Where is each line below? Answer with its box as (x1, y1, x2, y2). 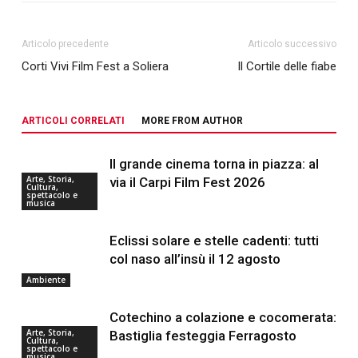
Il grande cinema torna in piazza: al (109, 156, 319, 173)
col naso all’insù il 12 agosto (109, 251, 280, 268)
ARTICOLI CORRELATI (21, 115, 125, 127)
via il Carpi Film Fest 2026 (109, 174, 265, 191)
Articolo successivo (248, 38, 337, 50)
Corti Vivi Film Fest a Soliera (21, 59, 169, 74)
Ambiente (26, 273, 66, 285)
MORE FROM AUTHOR (141, 115, 243, 127)
